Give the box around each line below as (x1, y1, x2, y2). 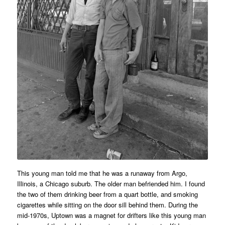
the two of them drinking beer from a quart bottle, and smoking (17, 189, 198, 199)
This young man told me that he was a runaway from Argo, (17, 168, 187, 178)
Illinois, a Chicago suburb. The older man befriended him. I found (17, 178, 205, 188)
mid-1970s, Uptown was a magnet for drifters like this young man (17, 210, 206, 220)
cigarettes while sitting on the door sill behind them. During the (17, 199, 198, 209)
